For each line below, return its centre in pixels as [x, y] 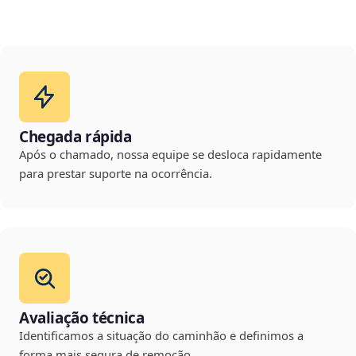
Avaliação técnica [82, 318]
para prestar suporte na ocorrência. [116, 174]
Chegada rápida [75, 137]
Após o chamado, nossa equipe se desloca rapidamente [170, 155]
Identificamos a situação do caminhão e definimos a [161, 336]
